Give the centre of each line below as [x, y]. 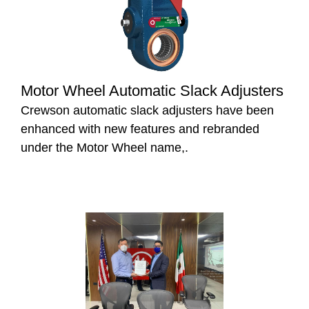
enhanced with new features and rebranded [140, 129]
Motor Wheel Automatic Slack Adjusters [152, 91]
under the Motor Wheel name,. [104, 148]
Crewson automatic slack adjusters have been [147, 111]
